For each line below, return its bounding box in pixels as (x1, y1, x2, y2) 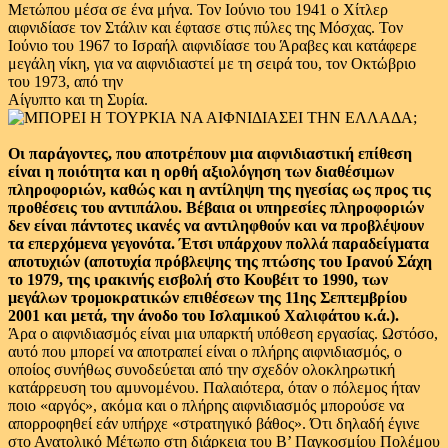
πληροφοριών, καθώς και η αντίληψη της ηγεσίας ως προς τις (8, 181, 431, 198)
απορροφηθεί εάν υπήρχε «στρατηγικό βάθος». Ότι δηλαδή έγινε (8, 415, 420, 432)
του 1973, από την (8, 73, 123, 90)
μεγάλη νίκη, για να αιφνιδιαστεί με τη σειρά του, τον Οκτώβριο (8, 55, 416, 72)
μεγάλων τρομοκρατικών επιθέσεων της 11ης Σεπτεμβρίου (8, 289, 407, 306)
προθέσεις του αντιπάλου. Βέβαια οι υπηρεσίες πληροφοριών (8, 199, 424, 216)
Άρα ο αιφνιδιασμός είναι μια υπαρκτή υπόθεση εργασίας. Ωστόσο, (8, 325, 438, 342)
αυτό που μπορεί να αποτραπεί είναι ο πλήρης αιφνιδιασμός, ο (8, 343, 402, 360)
